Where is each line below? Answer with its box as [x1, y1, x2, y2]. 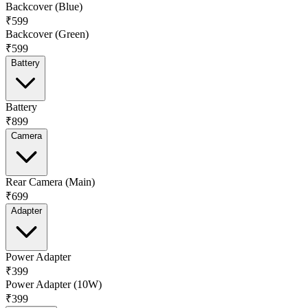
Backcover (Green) [5, 27, 89, 40]
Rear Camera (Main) [5, 175, 95, 188]
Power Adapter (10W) [5, 278, 102, 290]
